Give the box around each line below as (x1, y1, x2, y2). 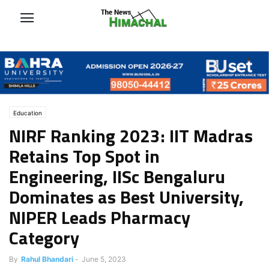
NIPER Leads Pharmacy (9, 203, 190, 231)
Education (13, 109, 42, 116)
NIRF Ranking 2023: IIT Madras (9, 121, 253, 150)
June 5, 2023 (82, 254, 126, 264)
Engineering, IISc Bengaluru (9, 162, 225, 190)
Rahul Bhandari (21, 254, 73, 264)
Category (9, 223, 79, 252)
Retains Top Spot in (9, 142, 160, 170)
